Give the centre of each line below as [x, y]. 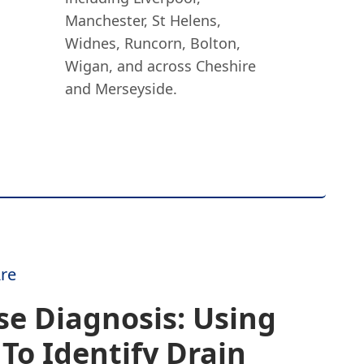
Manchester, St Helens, [143, 20]
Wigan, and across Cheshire [160, 66]
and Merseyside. [121, 89]
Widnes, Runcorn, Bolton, [152, 43]
